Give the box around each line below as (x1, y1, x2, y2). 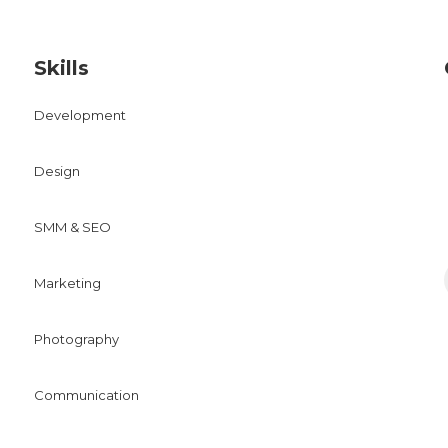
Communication (34, 387, 139, 403)
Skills (34, 56, 89, 80)
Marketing (34, 275, 101, 291)
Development (34, 107, 126, 123)
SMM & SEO (34, 219, 111, 235)
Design (34, 163, 80, 179)
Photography (34, 331, 119, 347)
